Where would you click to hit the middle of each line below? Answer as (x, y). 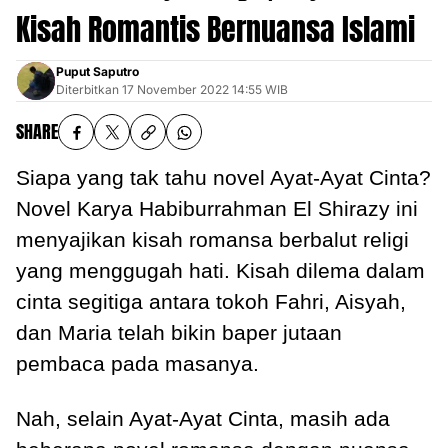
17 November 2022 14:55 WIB (205, 90)
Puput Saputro (97, 72)
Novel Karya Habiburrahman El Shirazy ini (217, 209)
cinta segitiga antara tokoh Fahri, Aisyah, (211, 302)
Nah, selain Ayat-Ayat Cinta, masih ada (203, 419)
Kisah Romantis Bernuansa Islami (215, 30)
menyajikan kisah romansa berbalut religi (212, 240)
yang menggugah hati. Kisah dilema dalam (220, 271)
